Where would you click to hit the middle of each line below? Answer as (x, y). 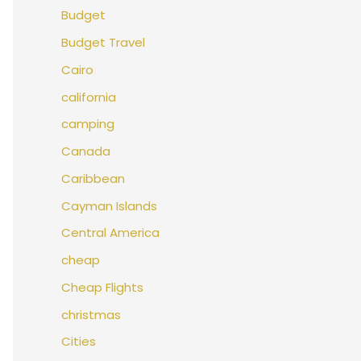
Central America (110, 233)
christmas (91, 314)
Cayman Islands (109, 205)
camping (88, 124)
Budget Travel (103, 43)
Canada (86, 151)
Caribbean (93, 178)
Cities (79, 342)
